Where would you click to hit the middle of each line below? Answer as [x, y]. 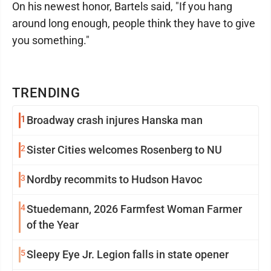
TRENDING [47, 93]
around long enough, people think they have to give [134, 23]
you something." [51, 40]
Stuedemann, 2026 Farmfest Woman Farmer [134, 209]
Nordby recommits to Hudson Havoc [114, 179]
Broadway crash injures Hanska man [115, 120]
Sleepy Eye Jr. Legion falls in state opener [128, 254]
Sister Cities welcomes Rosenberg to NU [124, 150]
